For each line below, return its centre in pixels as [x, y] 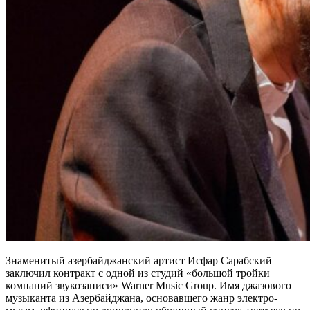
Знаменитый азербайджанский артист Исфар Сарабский [139, 260]
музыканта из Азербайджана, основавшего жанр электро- [142, 298]
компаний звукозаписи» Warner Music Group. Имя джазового [148, 285]
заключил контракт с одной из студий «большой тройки [138, 273]
